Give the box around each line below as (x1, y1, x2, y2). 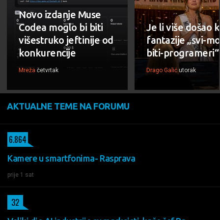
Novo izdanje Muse (19, 8, 101, 20)
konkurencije (19, 47, 76, 58)
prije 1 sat (7, 171, 34, 178)
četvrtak (37, 66, 58, 74)
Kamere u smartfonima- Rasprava (7, 153, 136, 163)
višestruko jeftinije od (19, 34, 113, 46)
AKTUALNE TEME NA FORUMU (7, 101, 130, 111)
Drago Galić (146, 66, 177, 74)
